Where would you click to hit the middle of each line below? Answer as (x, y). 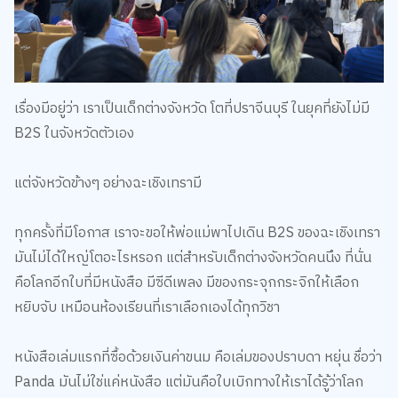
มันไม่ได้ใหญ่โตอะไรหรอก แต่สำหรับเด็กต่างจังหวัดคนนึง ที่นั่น (192, 258)
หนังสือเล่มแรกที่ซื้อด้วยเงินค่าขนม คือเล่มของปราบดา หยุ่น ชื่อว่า (198, 357)
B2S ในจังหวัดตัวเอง (74, 133)
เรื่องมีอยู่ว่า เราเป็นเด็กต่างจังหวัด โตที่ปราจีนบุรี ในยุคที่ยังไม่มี (191, 108)
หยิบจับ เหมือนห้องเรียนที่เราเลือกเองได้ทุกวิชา (147, 307)
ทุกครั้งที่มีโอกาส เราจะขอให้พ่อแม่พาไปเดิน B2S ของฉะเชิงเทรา (197, 233)
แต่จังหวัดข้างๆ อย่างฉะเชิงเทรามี (107, 183)
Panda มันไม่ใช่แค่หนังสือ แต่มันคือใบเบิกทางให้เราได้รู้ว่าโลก (188, 382)
